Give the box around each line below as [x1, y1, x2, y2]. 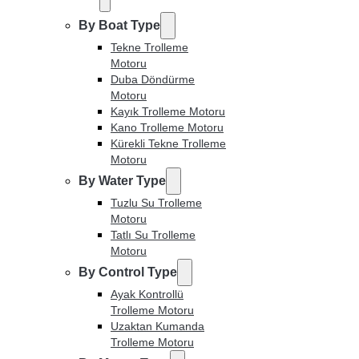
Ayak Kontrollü [111, 287, 184, 301]
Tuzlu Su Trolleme [111, 196, 202, 209]
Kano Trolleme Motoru [111, 120, 224, 134]
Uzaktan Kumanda [111, 319, 204, 333]
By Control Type [79, 264, 177, 279]
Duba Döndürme [111, 72, 195, 86]
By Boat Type [79, 18, 160, 32]
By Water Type [79, 173, 166, 188]
